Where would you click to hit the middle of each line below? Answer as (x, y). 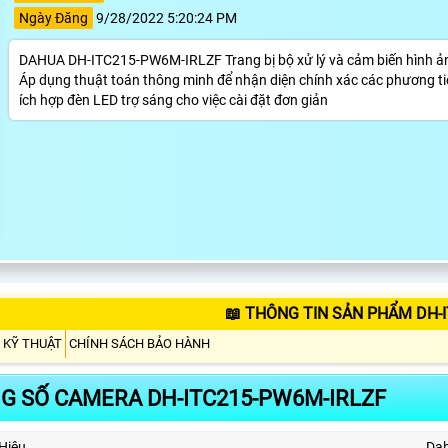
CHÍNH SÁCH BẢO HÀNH (139, 343)
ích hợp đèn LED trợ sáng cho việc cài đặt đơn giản (173, 99)
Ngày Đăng (53, 17)
